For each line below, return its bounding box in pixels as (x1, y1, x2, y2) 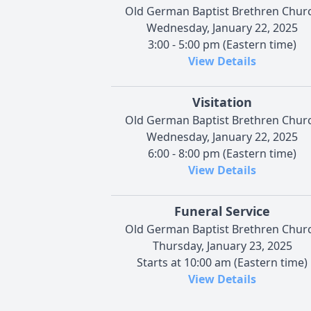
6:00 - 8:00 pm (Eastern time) (148, 145, 296, 161)
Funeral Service (174, 202, 270, 219)
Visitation (192, 93, 252, 110)
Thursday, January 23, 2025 (152, 237, 292, 253)
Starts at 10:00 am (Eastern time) (137, 254, 308, 270)
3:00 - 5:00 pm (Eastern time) (148, 36, 296, 52)
